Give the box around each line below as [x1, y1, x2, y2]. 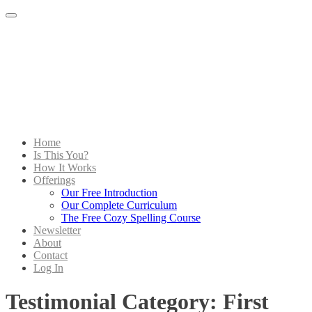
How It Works [33, 162, 96, 173]
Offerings [33, 174, 75, 186]
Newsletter [33, 224, 81, 236]
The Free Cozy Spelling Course [61, 212, 201, 224]
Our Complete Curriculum [61, 199, 177, 211]
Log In [33, 262, 63, 274]
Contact [33, 249, 68, 261]
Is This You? [33, 149, 88, 161]
